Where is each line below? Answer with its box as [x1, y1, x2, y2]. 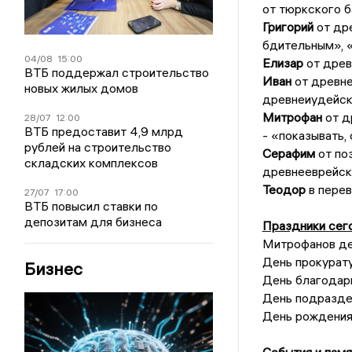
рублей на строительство [24, 138, 172, 155]
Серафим [262, 145, 315, 162]
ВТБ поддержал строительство [24, 64, 210, 80]
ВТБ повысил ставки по [24, 197, 159, 214]
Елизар [262, 55, 303, 71]
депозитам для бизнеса [24, 213, 163, 229]
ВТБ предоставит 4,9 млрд [24, 123, 184, 139]
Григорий [262, 19, 313, 35]
